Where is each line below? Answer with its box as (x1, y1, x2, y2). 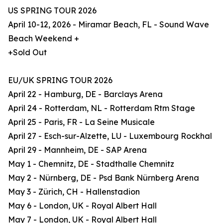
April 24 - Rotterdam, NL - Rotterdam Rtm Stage (8, 103, 195, 113)
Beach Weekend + (8, 33, 79, 44)
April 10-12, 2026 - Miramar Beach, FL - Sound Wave (8, 19, 209, 30)
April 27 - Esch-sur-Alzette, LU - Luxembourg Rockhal (8, 131, 212, 141)
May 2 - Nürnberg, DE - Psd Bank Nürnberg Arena (8, 173, 199, 183)
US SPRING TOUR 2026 (8, 5, 97, 16)
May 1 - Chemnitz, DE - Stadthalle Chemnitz (8, 159, 174, 169)
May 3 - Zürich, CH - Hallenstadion (8, 187, 140, 197)
